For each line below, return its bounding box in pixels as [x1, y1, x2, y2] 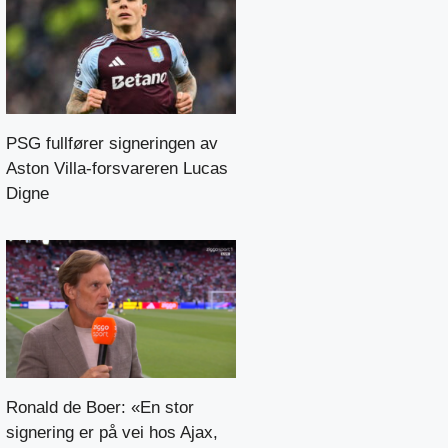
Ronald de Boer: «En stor [6, 397, 194, 417]
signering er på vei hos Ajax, [6, 422, 218, 442]
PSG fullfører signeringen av [6, 133, 218, 153]
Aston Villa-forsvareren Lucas [6, 158, 228, 178]
